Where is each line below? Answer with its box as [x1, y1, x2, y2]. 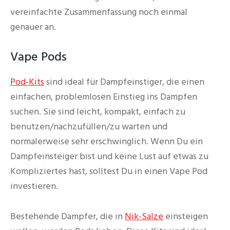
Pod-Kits [10, 75, 44, 89]
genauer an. [10, 21, 56, 34]
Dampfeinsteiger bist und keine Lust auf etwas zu [10, 150, 208, 163]
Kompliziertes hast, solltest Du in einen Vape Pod [10, 165, 207, 178]
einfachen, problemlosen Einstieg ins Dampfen [10, 90, 197, 104]
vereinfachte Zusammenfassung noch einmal [10, 6, 187, 19]
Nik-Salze [125, 209, 163, 223]
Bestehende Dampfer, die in [10, 209, 125, 223]
